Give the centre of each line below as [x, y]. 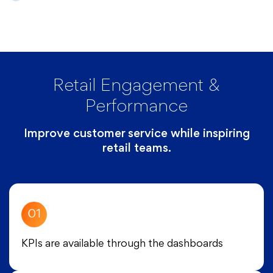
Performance [136, 108]
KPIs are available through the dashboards [122, 245]
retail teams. [136, 149]
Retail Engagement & [136, 87]
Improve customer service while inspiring [136, 134]
